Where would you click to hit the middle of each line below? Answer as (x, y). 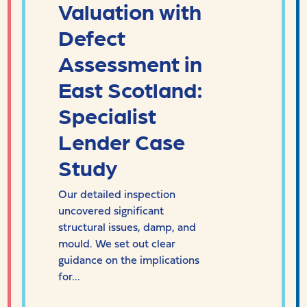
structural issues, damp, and (127, 226)
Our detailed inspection (117, 194)
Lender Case (122, 141)
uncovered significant (111, 210)
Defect (92, 37)
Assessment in (130, 63)
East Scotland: (131, 89)
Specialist (107, 115)
